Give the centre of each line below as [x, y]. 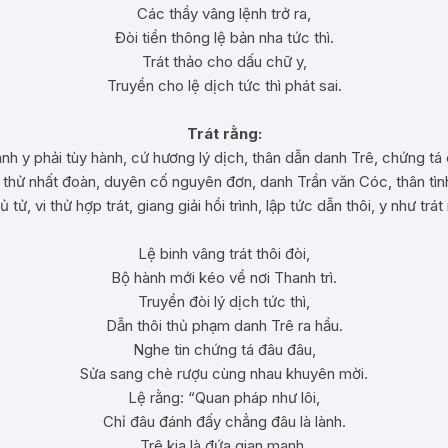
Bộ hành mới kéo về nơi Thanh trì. [224, 277]
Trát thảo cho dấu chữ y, [224, 61]
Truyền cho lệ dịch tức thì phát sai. [224, 85]
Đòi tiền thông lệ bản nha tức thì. [224, 37]
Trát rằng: [224, 133]
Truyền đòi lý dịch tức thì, [224, 301]
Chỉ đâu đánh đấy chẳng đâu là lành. [224, 421]
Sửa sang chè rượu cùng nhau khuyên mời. [224, 373]
